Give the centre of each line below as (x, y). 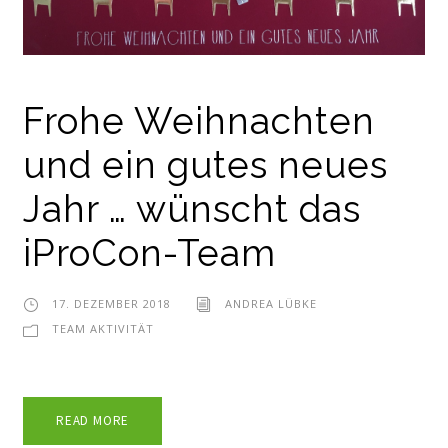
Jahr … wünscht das (192, 209)
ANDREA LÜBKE (271, 304)
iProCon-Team (149, 253)
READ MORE (93, 421)
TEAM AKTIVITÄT (103, 329)
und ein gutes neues (205, 165)
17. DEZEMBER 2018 (111, 304)
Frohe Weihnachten (199, 121)
